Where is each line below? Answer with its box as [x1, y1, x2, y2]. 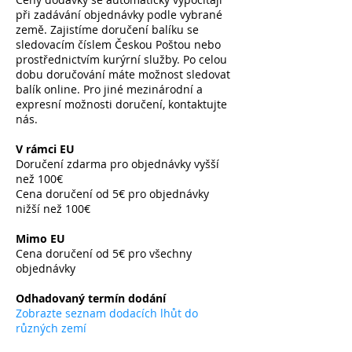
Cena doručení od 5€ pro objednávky [16, 186, 209, 202]
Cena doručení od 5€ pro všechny [16, 246, 192, 262]
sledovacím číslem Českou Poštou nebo [16, 37, 221, 53]
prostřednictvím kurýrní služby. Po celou [16, 52, 227, 68]
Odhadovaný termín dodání [16, 291, 169, 306]
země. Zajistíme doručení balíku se [16, 22, 199, 38]
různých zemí [16, 321, 90, 336]
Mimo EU [16, 231, 68, 247]
